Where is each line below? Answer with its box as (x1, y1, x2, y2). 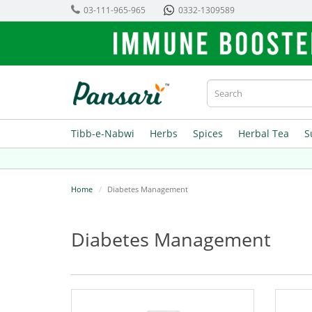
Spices (193, 127, 223, 141)
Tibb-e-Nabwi (71, 127, 134, 141)
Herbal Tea (238, 127, 289, 141)
